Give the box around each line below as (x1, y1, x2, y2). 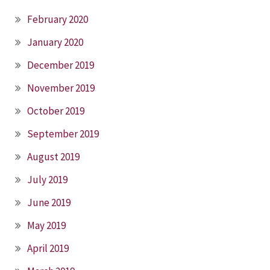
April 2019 (27, 242, 69, 256)
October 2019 (27, 104, 84, 118)
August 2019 (27, 150, 80, 164)
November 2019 (27, 81, 95, 95)
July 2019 (27, 173, 67, 187)
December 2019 (27, 58, 94, 72)
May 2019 (27, 219, 66, 233)
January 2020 (27, 36, 83, 49)
